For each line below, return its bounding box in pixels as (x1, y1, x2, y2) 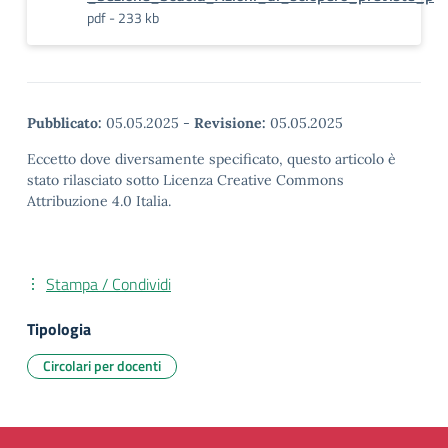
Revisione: (194, 114, 266, 132)
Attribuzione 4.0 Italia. (27, 192, 171, 210)
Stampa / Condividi (46, 272, 171, 296)
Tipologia (27, 317, 91, 341)
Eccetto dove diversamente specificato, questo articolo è (27, 150, 396, 168)
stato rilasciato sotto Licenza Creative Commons (27, 171, 344, 189)
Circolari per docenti (43, 355, 161, 376)
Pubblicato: (27, 114, 102, 132)
